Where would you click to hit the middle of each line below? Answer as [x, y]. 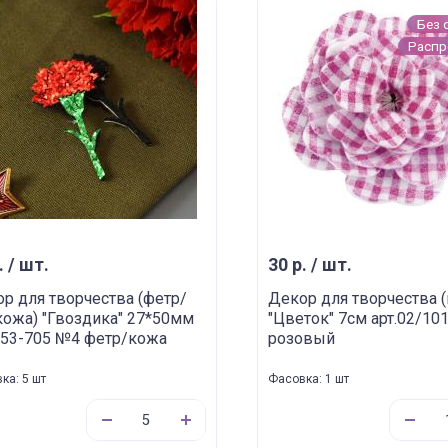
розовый [302, 338]
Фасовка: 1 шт [309, 379]
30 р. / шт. [310, 265]
